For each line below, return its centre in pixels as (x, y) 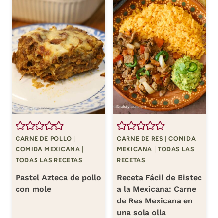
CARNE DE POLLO (44, 139)
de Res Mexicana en (155, 200)
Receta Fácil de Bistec (159, 177)
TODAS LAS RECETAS (49, 160)
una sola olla (141, 212)
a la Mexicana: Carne (156, 189)
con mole (33, 189)
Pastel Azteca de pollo (58, 177)
